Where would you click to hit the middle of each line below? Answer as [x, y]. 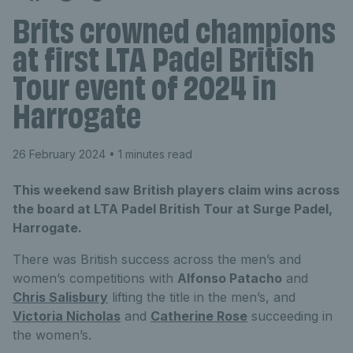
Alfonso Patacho [230, 278]
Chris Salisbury [60, 297]
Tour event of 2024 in [145, 91]
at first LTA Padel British [163, 63]
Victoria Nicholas [67, 316]
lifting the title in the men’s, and [202, 297]
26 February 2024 [59, 154]
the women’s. [52, 335]
